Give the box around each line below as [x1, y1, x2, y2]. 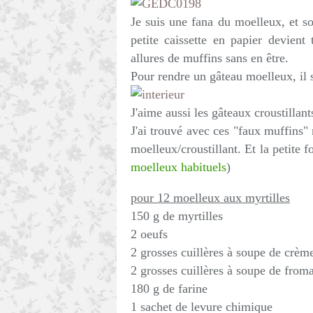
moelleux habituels [131, 160, 226, 174]
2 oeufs [131, 227, 168, 241]
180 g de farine [131, 282, 208, 296]
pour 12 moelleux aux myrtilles [131, 191, 290, 205]
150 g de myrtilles [131, 209, 223, 223]
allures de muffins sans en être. [131, 51, 289, 65]
